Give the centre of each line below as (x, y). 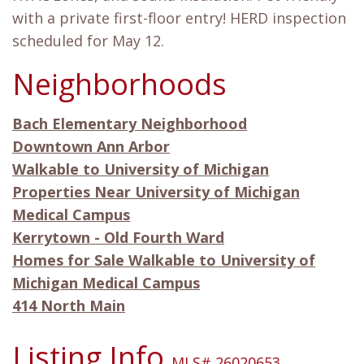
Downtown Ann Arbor (91, 147)
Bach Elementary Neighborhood (130, 124)
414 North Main (69, 306)
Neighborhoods (119, 84)
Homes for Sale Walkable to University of (164, 260)
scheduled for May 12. (88, 41)
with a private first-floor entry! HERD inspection (179, 18)
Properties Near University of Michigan (156, 192)
